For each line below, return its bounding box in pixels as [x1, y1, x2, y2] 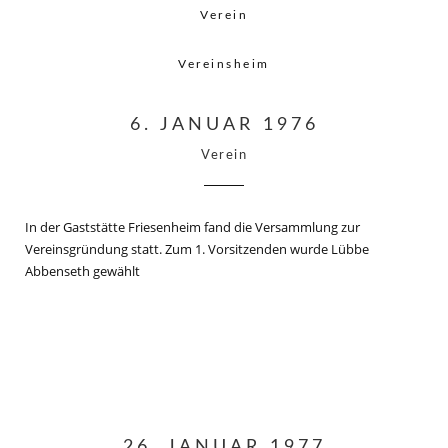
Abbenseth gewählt [25, 262, 140, 280]
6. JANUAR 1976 [129, 116, 319, 134]
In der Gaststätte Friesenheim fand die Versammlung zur [25, 218, 360, 236]
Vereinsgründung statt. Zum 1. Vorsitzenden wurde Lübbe [25, 240, 369, 258]
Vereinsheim [178, 58, 270, 70]
